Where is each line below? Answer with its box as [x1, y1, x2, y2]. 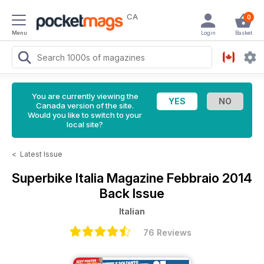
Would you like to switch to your [28, 110, 142, 120]
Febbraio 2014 [167, 170, 252, 186]
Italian [119, 206, 145, 217]
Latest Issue [20, 150, 62, 159]
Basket [235, 29, 252, 36]
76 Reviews [143, 227, 192, 237]
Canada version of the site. [36, 101, 134, 110]
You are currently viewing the [31, 91, 138, 101]
